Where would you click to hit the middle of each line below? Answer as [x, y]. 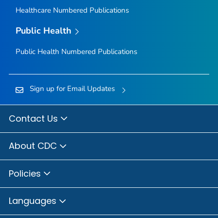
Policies [26, 173]
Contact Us [35, 118]
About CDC [34, 146]
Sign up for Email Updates [72, 89]
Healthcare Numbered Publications [72, 10]
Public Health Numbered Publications [76, 52]
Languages [34, 201]
